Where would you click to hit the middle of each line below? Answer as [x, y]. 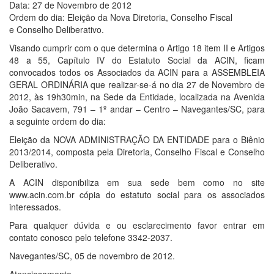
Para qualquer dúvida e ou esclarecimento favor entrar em [137, 225]
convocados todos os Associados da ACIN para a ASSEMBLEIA [137, 72]
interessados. [35, 207]
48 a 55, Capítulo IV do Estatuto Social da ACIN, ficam [137, 60]
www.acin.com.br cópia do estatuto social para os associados [137, 194]
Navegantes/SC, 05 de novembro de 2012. [92, 256]
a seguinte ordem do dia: [57, 121]
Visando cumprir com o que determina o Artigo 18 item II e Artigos [137, 48]
